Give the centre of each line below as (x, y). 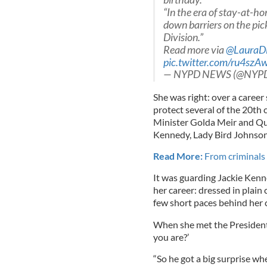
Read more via (194, 49)
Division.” (183, 37)
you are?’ (171, 237)
